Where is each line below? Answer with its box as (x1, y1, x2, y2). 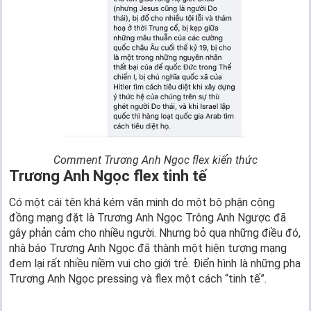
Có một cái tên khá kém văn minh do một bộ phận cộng (9, 196, 275, 210)
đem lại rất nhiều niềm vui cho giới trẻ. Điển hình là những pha (9, 257, 301, 271)
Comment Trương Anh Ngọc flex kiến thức (53, 153, 258, 167)
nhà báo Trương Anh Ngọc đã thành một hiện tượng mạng (9, 242, 287, 255)
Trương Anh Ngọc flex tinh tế (9, 167, 207, 185)
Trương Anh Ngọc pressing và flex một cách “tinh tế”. (9, 272, 267, 286)
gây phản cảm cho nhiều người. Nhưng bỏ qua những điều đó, (9, 226, 301, 240)
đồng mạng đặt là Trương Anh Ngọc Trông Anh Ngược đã (9, 211, 286, 225)
